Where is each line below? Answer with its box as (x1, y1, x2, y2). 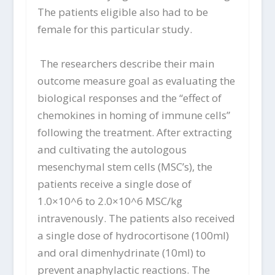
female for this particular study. (37, 22, 192, 37)
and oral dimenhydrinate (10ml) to (37, 245, 206, 260)
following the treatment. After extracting (37, 125, 232, 139)
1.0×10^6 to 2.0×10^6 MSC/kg (37, 193, 182, 208)
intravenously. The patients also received (37, 211, 235, 225)
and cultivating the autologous (37, 142, 187, 157)
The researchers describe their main (37, 56, 214, 71)
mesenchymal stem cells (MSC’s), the (37, 159, 212, 174)
